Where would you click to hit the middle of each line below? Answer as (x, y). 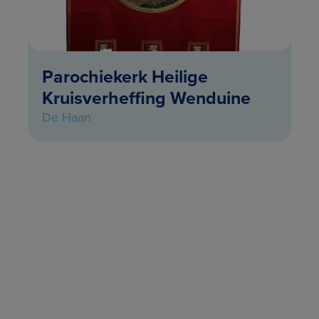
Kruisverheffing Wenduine (146, 98)
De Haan (66, 118)
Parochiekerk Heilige (125, 77)
